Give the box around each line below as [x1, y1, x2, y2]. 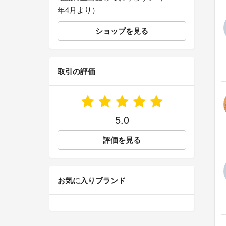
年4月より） [58, 4, 99, 15]
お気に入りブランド [58, 175, 126, 186]
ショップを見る [95, 25, 148, 37]
